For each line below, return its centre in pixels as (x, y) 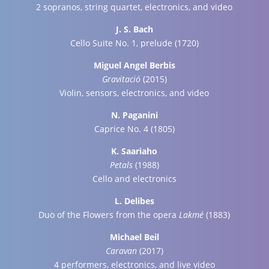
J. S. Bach (134, 29)
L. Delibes (134, 201)
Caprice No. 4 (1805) (134, 129)
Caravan (121, 251)
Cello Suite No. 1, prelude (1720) (134, 43)
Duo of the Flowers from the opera (109, 215)
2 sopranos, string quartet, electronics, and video (134, 7)
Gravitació (121, 79)
